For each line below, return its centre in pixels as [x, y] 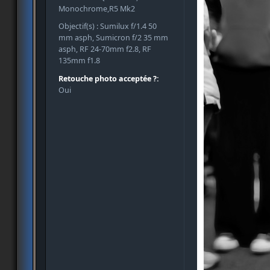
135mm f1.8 [79, 61]
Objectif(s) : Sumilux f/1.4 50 [108, 27]
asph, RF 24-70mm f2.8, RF [105, 49]
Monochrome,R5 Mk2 [97, 9]
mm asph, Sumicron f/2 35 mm [113, 38]
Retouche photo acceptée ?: [109, 78]
